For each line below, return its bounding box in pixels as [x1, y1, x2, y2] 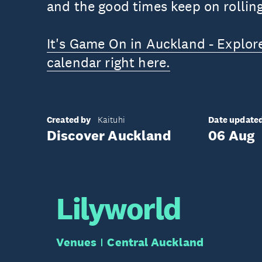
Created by [47, 114, 91, 125]
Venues [56, 235, 97, 249]
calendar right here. [47, 54, 171, 71]
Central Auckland [107, 235, 204, 249]
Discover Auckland [47, 126, 171, 144]
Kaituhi [97, 115, 125, 125]
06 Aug [208, 126, 256, 144]
